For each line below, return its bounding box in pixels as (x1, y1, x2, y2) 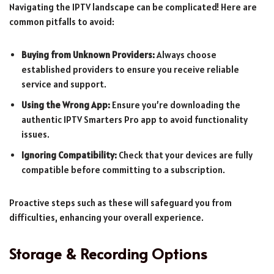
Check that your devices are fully (117, 149, 253, 161)
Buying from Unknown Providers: (21, 48, 155, 61)
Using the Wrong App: (21, 98, 110, 111)
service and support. (21, 78, 106, 90)
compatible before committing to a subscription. (21, 163, 225, 176)
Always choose (155, 48, 217, 61)
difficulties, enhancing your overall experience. (9, 211, 204, 223)
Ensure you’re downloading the (110, 98, 240, 111)
